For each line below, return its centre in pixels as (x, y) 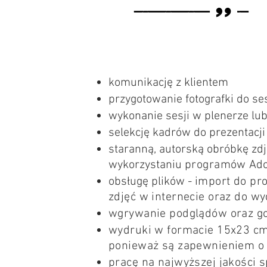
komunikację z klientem (168, 83)
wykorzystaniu (147, 165)
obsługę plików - (152, 182)
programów (215, 165)
